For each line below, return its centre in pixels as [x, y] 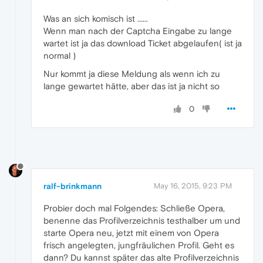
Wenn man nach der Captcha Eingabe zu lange [138, 31]
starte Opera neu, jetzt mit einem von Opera [131, 232]
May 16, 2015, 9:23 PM [193, 186]
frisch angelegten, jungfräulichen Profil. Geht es [139, 245]
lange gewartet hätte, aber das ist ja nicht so [131, 86]
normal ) [60, 55]
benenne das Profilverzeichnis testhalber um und [142, 220]
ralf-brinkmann [73, 186]
